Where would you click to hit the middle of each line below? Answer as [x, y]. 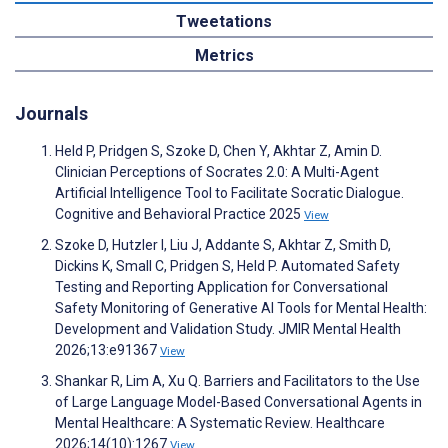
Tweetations [224, 21]
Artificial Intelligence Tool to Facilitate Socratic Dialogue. [229, 192]
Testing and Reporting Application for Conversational [221, 286]
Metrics [224, 55]
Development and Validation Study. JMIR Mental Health [228, 328]
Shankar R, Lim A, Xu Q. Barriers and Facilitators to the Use [237, 380]
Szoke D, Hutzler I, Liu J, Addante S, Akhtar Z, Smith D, [223, 244]
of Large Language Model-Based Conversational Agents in [238, 401]
